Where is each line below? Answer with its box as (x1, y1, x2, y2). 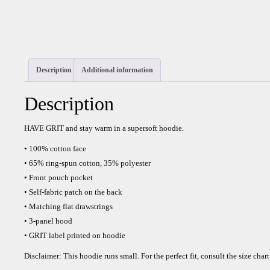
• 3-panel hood (24, 216, 72, 226)
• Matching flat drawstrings (24, 202, 113, 212)
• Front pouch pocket (24, 173, 93, 183)
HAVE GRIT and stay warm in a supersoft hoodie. (24, 124, 184, 133)
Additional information (81, 65, 153, 74)
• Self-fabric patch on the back (24, 187, 122, 197)
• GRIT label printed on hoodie (24, 231, 125, 240)
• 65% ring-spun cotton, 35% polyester (24, 159, 151, 168)
